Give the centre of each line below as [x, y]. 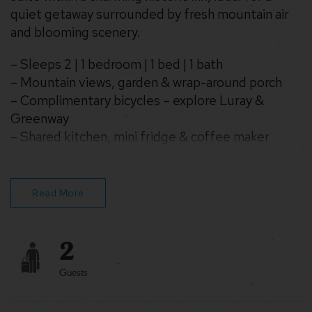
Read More [58, 193]
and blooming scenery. [75, 33]
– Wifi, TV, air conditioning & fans [106, 155]
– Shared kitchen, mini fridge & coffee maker [140, 137]
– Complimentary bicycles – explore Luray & [137, 101]
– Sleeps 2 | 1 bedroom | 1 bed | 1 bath [117, 65]
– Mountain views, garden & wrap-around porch [146, 83]
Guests [73, 273]
